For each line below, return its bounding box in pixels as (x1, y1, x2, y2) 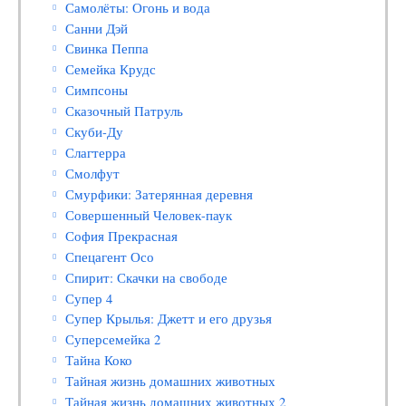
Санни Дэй (65, 19, 129, 37)
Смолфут (65, 165, 121, 182)
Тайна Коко (65, 352, 133, 370)
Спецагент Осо (65, 247, 155, 266)
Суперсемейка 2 (65, 331, 161, 349)
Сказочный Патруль (65, 102, 184, 121)
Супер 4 (65, 289, 113, 307)
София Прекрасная (65, 227, 179, 245)
